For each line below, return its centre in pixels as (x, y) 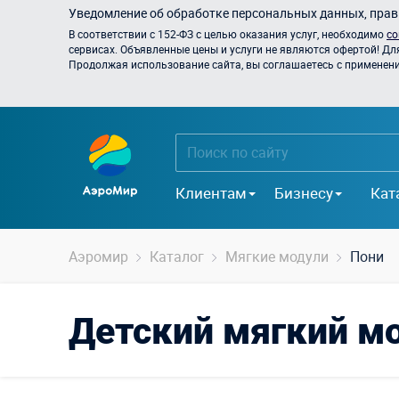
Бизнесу (304, 192)
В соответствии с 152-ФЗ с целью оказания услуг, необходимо (228, 34)
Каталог (177, 256)
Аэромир (98, 256)
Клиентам (211, 192)
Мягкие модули (277, 256)
